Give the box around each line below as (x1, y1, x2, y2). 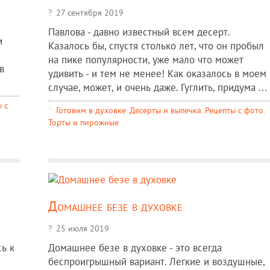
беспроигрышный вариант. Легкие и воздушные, (48, 254, 265, 268)
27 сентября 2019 (55, 7, 124, 19)
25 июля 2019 (55, 222, 109, 234)
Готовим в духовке (55, 104, 126, 116)
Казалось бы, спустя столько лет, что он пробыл (48, 39, 264, 53)
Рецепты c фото (204, 104, 263, 116)
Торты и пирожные (48, 116, 119, 128)
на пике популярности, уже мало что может (48, 53, 243, 67)
